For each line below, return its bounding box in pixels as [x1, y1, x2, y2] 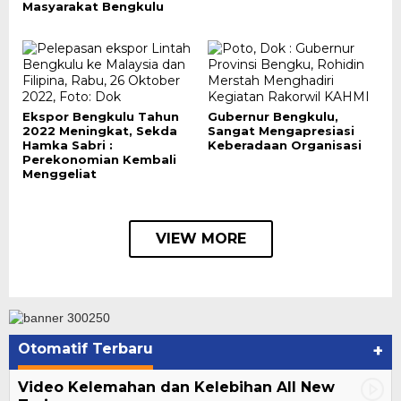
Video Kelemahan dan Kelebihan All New [18, 379, 335, 397]
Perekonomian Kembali [22, 152, 176, 166]
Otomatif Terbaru [18, 340, 153, 358]
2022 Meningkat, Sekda [22, 124, 177, 138]
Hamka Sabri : [22, 138, 113, 152]
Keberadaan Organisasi [207, 138, 365, 152]
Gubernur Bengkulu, [207, 109, 338, 124]
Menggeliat [22, 166, 97, 181]
